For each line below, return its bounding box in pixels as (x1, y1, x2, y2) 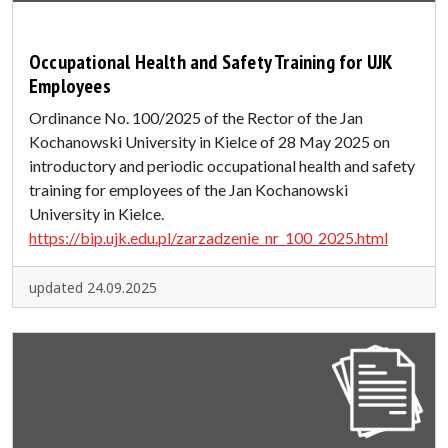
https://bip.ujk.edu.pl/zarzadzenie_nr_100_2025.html (29, 227, 388, 247)
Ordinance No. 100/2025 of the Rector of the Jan (29, 107, 363, 127)
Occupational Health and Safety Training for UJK (29, 48, 393, 75)
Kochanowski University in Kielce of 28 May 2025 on (29, 131, 390, 151)
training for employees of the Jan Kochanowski (29, 179, 348, 199)
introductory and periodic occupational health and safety (29, 155, 415, 175)
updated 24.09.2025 (29, 277, 157, 297)
